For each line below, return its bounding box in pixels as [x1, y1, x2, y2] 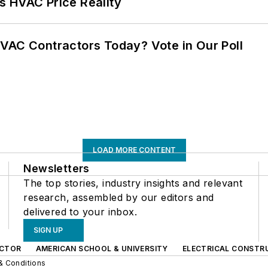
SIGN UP [33, 225, 63, 234]
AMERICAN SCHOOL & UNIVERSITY [35, 243, 168, 253]
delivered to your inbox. [23, 205, 137, 218]
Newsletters [23, 162, 90, 175]
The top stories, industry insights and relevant [23, 176, 243, 189]
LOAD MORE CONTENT [92, 145, 176, 154]
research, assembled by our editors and [23, 191, 214, 203]
